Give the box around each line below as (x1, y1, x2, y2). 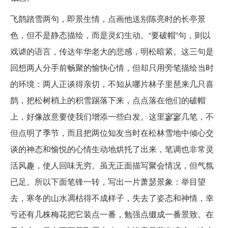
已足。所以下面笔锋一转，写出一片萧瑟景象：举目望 (10, 176, 206, 187)
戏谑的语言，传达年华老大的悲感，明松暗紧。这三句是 (10, 45, 214, 57)
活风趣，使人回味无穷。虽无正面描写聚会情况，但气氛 (10, 159, 214, 171)
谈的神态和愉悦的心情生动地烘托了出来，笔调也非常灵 (10, 143, 214, 155)
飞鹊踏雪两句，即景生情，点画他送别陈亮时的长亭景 (10, 13, 206, 24)
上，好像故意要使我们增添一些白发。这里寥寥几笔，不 (10, 110, 214, 122)
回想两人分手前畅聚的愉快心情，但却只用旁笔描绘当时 (10, 62, 214, 73)
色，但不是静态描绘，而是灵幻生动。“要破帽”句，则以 (10, 29, 211, 41)
